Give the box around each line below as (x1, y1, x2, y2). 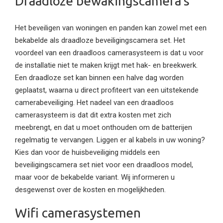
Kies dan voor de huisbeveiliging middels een (15, 147, 160, 157)
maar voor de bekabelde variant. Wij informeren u (15, 172, 175, 182)
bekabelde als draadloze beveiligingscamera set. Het (15, 35, 185, 45)
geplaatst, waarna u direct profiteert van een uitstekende (15, 85, 199, 95)
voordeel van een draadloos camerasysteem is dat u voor (15, 48, 204, 57)
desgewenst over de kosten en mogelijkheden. (15, 185, 166, 194)
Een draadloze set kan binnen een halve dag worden (15, 73, 184, 82)
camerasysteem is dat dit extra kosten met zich (15, 110, 171, 119)
